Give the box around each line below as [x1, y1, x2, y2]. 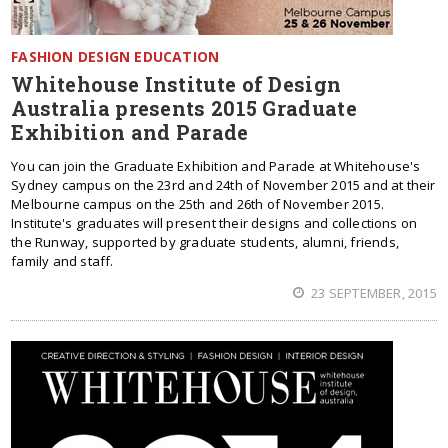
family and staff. [11, 252, 114, 270]
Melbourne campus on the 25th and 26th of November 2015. [11, 195, 384, 213]
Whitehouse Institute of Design [11, 71, 342, 97]
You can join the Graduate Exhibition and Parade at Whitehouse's [11, 157, 421, 175]
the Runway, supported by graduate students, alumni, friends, [11, 233, 399, 251]
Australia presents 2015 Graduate [11, 95, 357, 121]
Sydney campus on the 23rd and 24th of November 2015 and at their [11, 176, 436, 194]
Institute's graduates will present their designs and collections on [11, 214, 418, 232]
